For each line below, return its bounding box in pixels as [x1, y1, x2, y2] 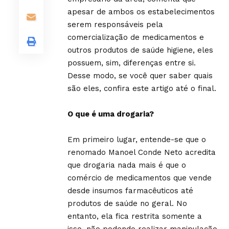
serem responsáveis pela [67, 20, 163, 29]
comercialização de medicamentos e [67, 33, 204, 42]
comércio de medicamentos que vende [67, 173, 212, 182]
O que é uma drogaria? [67, 109, 154, 119]
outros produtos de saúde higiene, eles [67, 45, 213, 55]
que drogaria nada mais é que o [67, 161, 186, 170]
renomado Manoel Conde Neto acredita [67, 148, 216, 157]
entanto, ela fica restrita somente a [67, 212, 202, 221]
